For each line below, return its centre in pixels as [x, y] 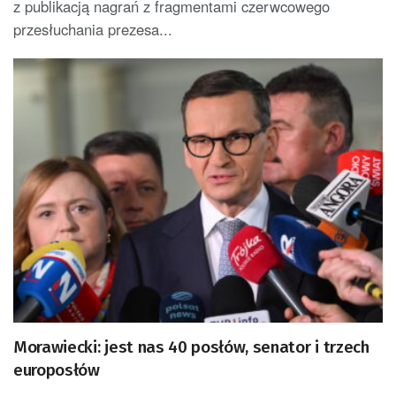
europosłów [57, 369]
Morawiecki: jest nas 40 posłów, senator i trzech [191, 346]
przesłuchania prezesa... [93, 29]
